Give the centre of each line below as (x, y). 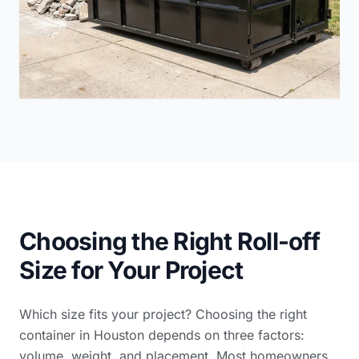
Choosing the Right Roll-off (169, 241)
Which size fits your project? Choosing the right (163, 314)
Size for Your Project (131, 270)
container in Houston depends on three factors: (162, 335)
